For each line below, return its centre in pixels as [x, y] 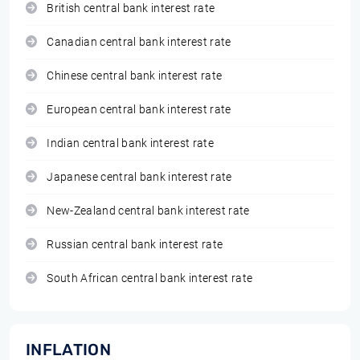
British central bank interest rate [131, 8]
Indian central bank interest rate [130, 143]
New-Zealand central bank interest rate [148, 211]
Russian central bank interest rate [135, 245]
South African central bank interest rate [150, 278]
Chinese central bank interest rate [135, 76]
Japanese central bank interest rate [139, 177]
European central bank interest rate [139, 110]
